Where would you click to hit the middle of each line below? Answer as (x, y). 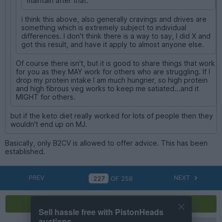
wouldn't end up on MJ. (49, 124)
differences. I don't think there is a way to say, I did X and (116, 36)
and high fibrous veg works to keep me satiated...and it (107, 88)
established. (25, 151)
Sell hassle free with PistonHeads (101, 212)
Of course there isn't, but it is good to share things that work (115, 63)
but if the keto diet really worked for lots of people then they (112, 115)
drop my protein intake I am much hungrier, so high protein (112, 80)
